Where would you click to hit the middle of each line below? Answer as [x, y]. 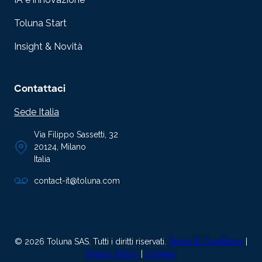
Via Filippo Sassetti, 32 [76, 135]
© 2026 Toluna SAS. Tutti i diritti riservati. [92, 242]
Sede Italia [37, 112]
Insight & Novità [48, 47]
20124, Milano [60, 147]
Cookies [161, 254]
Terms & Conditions [206, 242]
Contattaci [40, 89]
